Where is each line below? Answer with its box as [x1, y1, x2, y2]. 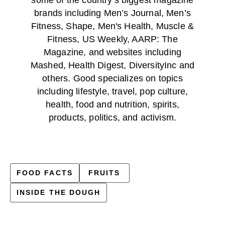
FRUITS [88, 168, 121, 177]
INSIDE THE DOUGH [17, 188, 101, 196]
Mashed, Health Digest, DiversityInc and [30, 60, 195, 70]
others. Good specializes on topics [42, 73, 183, 83]
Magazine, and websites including [43, 47, 182, 57]
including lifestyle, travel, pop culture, [37, 86, 188, 96]
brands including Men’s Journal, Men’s [34, 8, 191, 18]
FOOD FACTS [17, 168, 73, 177]
